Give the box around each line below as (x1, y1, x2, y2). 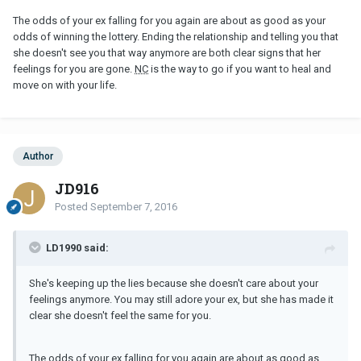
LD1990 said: (46, 241, 109, 254)
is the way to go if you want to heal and (148, 62, 331, 75)
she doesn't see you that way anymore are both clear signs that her (13, 46, 321, 59)
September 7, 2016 (90, 200, 177, 213)
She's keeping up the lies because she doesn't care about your (29, 276, 318, 289)
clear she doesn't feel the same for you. (29, 309, 211, 322)
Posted (55, 200, 90, 213)
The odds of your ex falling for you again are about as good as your (13, 14, 326, 27)
